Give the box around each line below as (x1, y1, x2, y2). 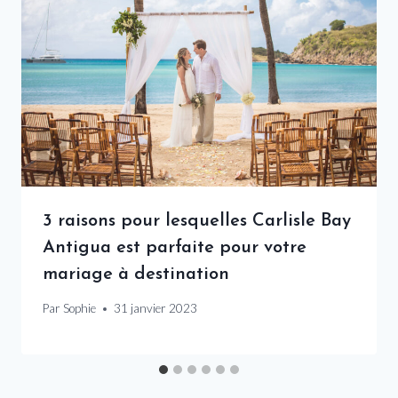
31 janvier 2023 (114, 301, 198, 316)
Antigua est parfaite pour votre (43, 238, 306, 257)
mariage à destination (43, 265, 229, 283)
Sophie (63, 301, 97, 316)
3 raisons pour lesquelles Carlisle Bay (43, 211, 351, 230)
